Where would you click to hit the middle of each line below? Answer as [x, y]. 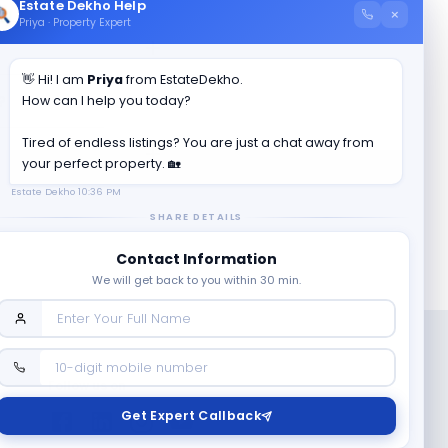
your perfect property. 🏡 [101, 163]
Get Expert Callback [191, 415]
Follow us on [87, 385]
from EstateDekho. [183, 79]
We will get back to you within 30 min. [196, 280]
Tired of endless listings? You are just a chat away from [198, 142]
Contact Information [196, 259]
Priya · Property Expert [75, 22]
